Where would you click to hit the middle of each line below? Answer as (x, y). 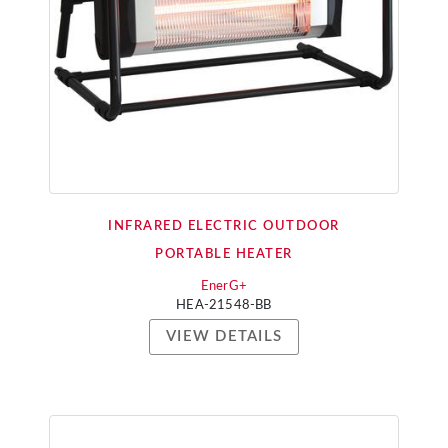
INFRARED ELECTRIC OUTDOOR (224, 226)
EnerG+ (224, 286)
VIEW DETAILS (224, 336)
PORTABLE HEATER (224, 254)
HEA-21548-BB (224, 305)
